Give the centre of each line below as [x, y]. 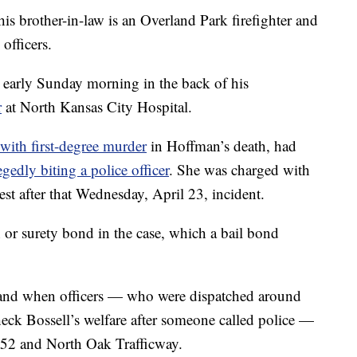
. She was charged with [239, 170]
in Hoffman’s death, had [222, 146]
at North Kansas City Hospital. [97, 107]
